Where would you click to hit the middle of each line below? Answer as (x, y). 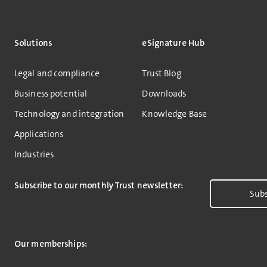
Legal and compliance (57, 73)
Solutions (33, 43)
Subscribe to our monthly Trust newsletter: (99, 185)
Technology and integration (69, 114)
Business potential (51, 94)
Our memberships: (51, 244)
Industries (34, 154)
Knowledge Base (175, 114)
